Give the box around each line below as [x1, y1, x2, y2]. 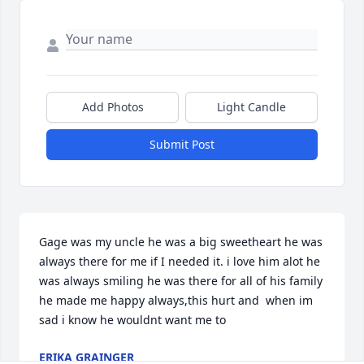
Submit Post [149, 136, 214, 153]
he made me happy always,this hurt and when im [39, 292, 313, 309]
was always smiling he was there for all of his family [39, 273, 323, 289]
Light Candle [217, 99, 286, 115]
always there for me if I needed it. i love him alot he [39, 253, 320, 270]
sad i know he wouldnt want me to [39, 312, 226, 328]
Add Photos [81, 99, 144, 115]
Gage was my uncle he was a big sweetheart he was [39, 234, 323, 250]
